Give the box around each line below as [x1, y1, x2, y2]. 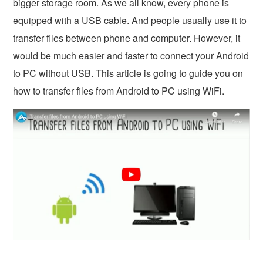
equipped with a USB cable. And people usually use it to [13, 14, 247, 27]
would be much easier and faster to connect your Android [13, 49, 249, 62]
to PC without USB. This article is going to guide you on [13, 66, 244, 80]
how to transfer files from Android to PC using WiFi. [13, 84, 225, 97]
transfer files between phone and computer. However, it [13, 31, 241, 45]
